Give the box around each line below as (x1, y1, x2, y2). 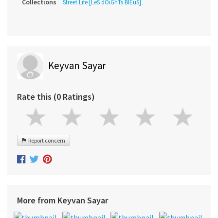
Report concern (26, 137, 65, 145)
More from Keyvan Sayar (17, 194, 108, 206)
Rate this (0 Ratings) (17, 91, 95, 103)
